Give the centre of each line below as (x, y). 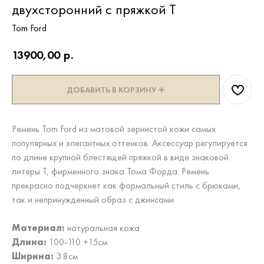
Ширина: (33, 256)
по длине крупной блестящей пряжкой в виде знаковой (120, 157)
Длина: (30, 242)
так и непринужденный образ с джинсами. (94, 200)
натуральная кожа (103, 228)
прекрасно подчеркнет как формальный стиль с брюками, (126, 186)
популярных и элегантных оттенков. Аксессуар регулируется (130, 143)
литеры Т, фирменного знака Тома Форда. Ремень (110, 171)
